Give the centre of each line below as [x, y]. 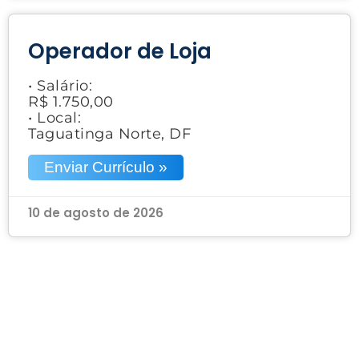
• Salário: [60, 85]
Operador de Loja [120, 51]
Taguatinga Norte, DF [109, 133]
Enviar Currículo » [106, 167]
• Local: [54, 117]
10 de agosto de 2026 [96, 212]
